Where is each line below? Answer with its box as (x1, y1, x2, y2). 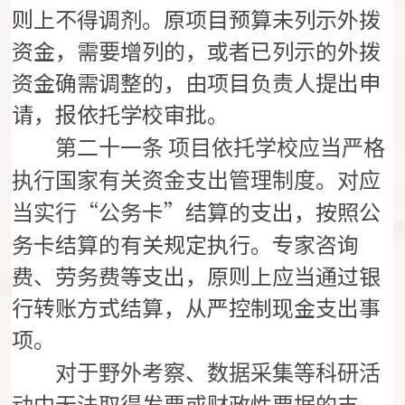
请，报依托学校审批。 (12, 98, 230, 130)
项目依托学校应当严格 (168, 137, 386, 161)
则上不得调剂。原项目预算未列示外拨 (12, 3, 381, 35)
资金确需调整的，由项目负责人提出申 (12, 66, 381, 99)
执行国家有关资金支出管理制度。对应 (12, 169, 381, 193)
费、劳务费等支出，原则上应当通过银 (12, 259, 381, 292)
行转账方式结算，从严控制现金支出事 (12, 291, 381, 324)
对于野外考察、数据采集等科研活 (12, 362, 381, 386)
